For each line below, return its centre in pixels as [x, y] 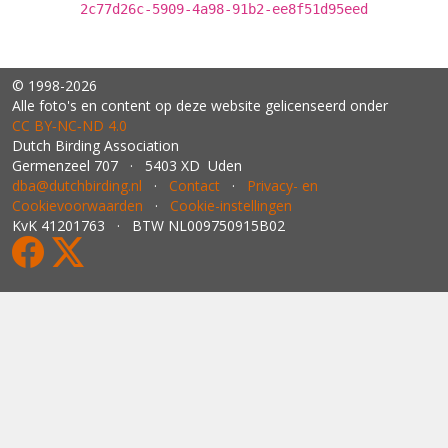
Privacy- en [282, 185]
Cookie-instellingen [231, 205]
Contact [194, 185]
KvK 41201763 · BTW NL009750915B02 [148, 225]
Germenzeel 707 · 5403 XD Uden [127, 165]
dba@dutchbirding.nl [77, 185]
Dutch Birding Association [95, 145]
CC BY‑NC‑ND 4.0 [69, 125]
